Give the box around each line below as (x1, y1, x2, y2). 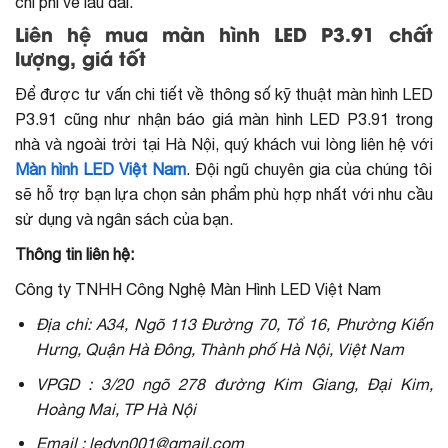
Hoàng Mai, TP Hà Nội (35, 399, 196, 418)
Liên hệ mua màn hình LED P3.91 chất (15, 27, 433, 46)
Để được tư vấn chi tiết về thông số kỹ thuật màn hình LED (15, 85, 433, 104)
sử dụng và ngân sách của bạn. (15, 210, 233, 229)
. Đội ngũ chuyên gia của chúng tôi (186, 160, 432, 179)
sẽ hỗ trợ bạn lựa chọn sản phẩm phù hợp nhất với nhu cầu (15, 185, 433, 204)
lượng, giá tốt (15, 51, 146, 70)
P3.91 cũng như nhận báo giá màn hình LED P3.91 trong (15, 110, 433, 129)
